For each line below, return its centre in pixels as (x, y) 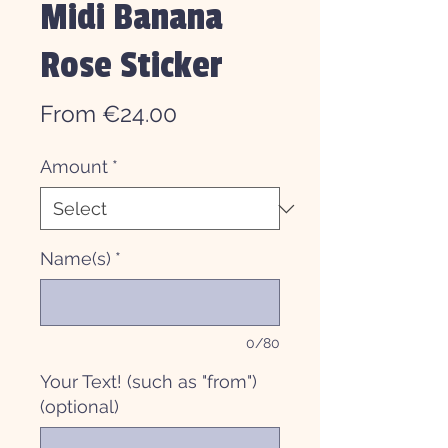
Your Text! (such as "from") (148, 382)
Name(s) (75, 259)
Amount (74, 167)
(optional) (79, 407)
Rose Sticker (131, 66)
